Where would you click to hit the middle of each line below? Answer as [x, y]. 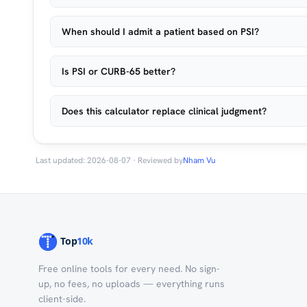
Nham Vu [199, 160]
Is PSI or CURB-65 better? [119, 71]
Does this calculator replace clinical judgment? [164, 111]
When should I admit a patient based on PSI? [160, 32]
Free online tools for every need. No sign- [129, 269]
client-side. [62, 299]
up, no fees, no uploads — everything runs [132, 284]
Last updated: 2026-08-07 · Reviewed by [109, 160]
